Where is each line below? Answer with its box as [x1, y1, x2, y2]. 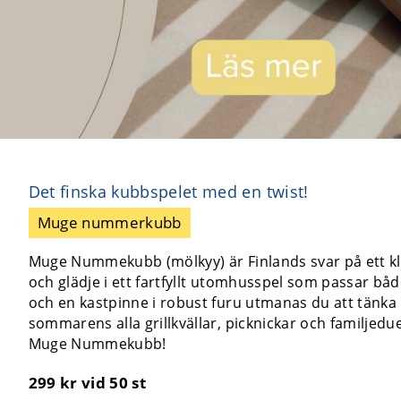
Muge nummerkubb [37, 211, 182, 233]
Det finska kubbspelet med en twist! [28, 180, 309, 202]
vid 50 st [81, 371, 147, 393]
